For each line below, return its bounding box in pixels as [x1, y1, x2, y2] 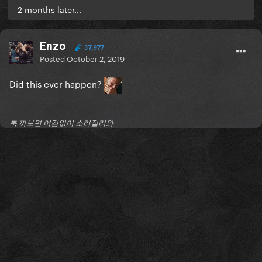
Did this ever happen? [9, 76, 104, 91]
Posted [40, 52, 67, 64]
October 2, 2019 [67, 52, 125, 64]
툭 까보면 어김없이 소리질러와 [9, 118, 113, 128]
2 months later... [18, 2, 81, 16]
